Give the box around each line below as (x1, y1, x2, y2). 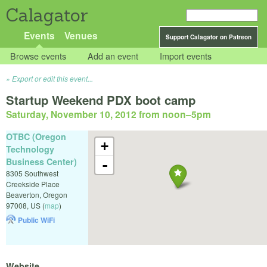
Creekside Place (6, 178, 60, 189)
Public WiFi (18, 214, 55, 225)
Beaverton (6, 189, 39, 200)
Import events (160, 49, 212, 63)
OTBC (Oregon (6, 130, 66, 142)
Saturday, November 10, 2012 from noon (6, 107, 186, 122)
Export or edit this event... (12, 73, 93, 84)
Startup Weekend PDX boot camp (6, 91, 195, 109)
